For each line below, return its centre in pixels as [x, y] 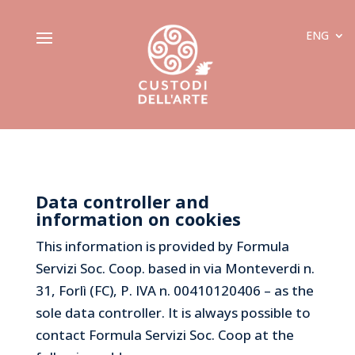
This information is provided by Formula [162, 246]
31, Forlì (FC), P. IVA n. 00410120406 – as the [174, 290]
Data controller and [122, 201]
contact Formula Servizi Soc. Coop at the [164, 334]
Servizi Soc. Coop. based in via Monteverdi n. [175, 268]
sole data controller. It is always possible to [173, 312]
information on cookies [138, 218]
